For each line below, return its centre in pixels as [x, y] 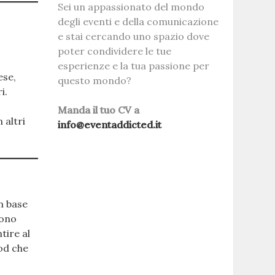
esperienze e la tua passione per [133, 66]
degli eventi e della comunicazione [138, 22]
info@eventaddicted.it [109, 125]
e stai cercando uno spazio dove [133, 37]
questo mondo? [94, 81]
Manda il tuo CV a [98, 110]
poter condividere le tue [114, 51]
